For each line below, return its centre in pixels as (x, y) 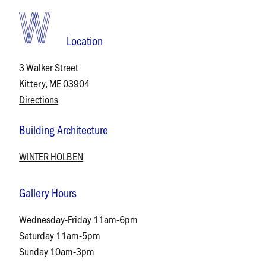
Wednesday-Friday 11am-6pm (79, 219)
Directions (39, 99)
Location (84, 40)
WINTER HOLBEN (51, 156)
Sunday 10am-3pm (57, 251)
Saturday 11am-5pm (60, 235)
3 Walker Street (49, 67)
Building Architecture (64, 129)
